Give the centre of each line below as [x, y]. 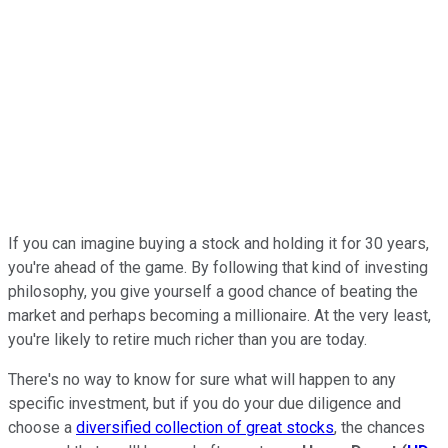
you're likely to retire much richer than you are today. [187, 339]
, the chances [379, 427]
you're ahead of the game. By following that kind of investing [218, 267]
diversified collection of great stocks [205, 427]
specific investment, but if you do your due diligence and [204, 403]
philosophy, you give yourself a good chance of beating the [213, 291]
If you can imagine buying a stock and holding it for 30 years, [218, 243]
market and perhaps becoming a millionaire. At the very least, [219, 315]
